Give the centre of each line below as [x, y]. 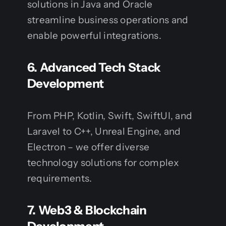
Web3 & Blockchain [92, 210]
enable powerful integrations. [94, 36]
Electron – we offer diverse [88, 147]
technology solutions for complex [103, 163]
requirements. [60, 179]
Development [65, 84]
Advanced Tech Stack [100, 68]
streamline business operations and [108, 20]
